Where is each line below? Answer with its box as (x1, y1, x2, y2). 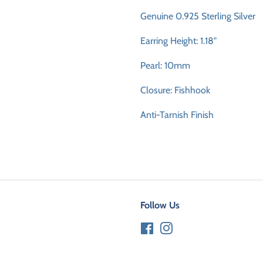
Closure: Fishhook (140, 85, 210, 96)
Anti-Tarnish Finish (140, 109, 214, 120)
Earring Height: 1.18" (140, 35, 217, 46)
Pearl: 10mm (140, 60, 190, 71)
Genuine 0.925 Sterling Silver (140, 11, 255, 22)
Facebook (153, 222, 186, 232)
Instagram (172, 222, 207, 232)
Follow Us (140, 199, 180, 211)
